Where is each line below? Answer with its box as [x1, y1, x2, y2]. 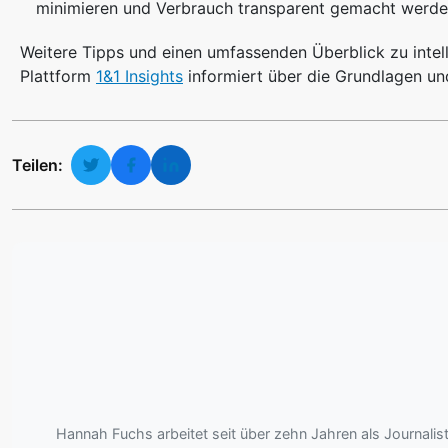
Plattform [20, 66, 96, 87]
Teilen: [12, 155, 63, 176]
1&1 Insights [96, 66, 183, 87]
